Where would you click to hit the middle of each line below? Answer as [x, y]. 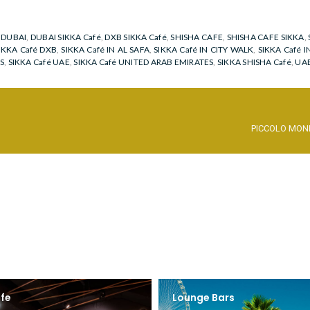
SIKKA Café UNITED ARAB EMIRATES [144, 62]
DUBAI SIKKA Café [65, 37]
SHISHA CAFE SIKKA [265, 37]
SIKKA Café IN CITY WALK [204, 50]
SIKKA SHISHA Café [254, 62]
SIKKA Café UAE [39, 62]
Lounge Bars [203, 298]
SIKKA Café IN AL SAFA [106, 50]
